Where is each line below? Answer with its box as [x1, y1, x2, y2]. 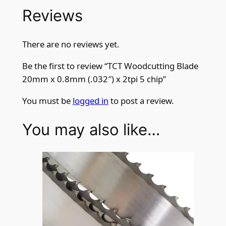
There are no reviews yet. [22, 38, 120, 50]
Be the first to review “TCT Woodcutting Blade [22, 60, 198, 72]
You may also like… [22, 120, 160, 139]
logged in [72, 94, 108, 106]
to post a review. [108, 94, 174, 106]
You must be [22, 94, 73, 106]
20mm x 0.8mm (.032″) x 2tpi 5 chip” [22, 73, 166, 85]
